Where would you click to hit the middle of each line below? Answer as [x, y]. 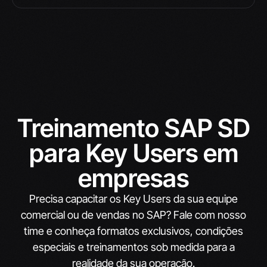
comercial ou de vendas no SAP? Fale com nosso [133, 215]
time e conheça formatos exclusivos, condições [133, 231]
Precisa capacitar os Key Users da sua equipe [133, 198]
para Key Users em [133, 153]
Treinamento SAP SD [133, 128]
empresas [133, 178]
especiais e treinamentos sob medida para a [133, 247]
